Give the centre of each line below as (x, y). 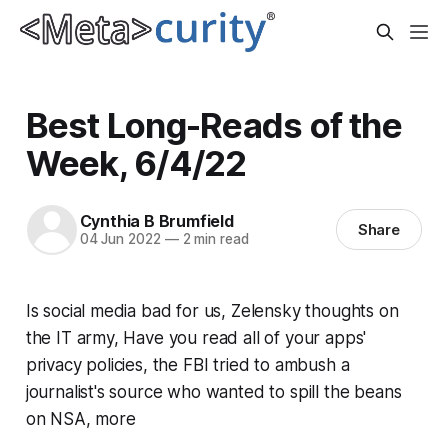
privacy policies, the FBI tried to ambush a (187, 364)
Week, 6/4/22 (136, 162)
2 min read (213, 239)
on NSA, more (80, 418)
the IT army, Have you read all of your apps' (196, 337)
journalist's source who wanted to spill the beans (213, 391)
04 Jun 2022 (120, 239)
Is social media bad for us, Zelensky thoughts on (212, 310)
